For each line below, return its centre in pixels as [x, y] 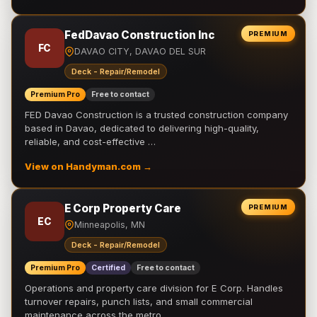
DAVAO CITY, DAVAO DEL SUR [140, 51]
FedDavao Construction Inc [140, 35]
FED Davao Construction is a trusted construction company [156, 115]
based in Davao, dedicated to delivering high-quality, [142, 128]
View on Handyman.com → [88, 167]
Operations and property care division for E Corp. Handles [154, 288]
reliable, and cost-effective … [90, 142]
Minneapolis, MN [110, 225]
